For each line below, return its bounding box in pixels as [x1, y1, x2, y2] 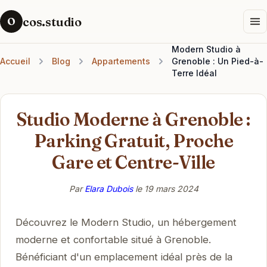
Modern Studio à [172, 44, 241, 54]
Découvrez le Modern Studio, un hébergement [15, 216, 237, 228]
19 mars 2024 [144, 183, 198, 194]
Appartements [92, 56, 150, 66]
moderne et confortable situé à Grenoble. [15, 233, 211, 246]
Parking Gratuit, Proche [33, 129, 234, 152]
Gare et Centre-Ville [51, 151, 215, 173]
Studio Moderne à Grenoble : [17, 108, 250, 131]
